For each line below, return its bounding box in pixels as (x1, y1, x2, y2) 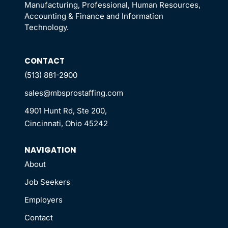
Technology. (24, 22, 69, 33)
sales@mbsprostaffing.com (24, 88, 123, 98)
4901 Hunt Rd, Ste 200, (24, 105, 107, 116)
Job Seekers (24, 177, 70, 187)
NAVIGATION (24, 144, 76, 155)
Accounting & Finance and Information (24, 11, 163, 21)
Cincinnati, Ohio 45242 (24, 118, 108, 128)
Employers (24, 194, 63, 205)
